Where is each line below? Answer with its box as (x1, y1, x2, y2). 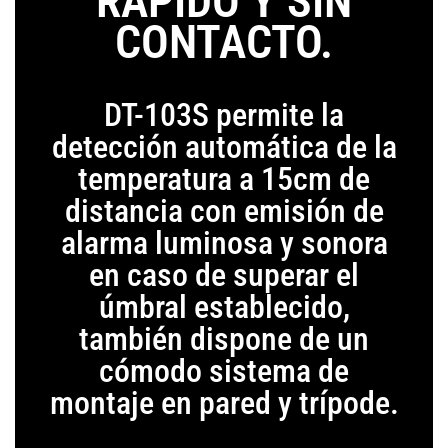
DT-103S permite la (104, 96, 344, 135)
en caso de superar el (89, 256, 359, 295)
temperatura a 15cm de (78, 160, 370, 199)
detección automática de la (51, 128, 397, 167)
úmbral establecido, (98, 288, 350, 327)
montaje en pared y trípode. (49, 384, 399, 423)
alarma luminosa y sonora (60, 224, 388, 263)
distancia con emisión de (64, 192, 384, 231)
